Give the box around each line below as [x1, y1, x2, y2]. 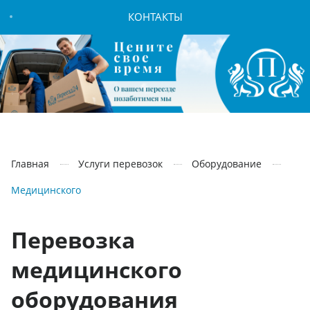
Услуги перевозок [78, 156, 163, 170]
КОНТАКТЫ [127, 9, 183, 24]
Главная [11, 156, 49, 170]
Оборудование [192, 156, 262, 170]
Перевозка [11, 224, 135, 255]
